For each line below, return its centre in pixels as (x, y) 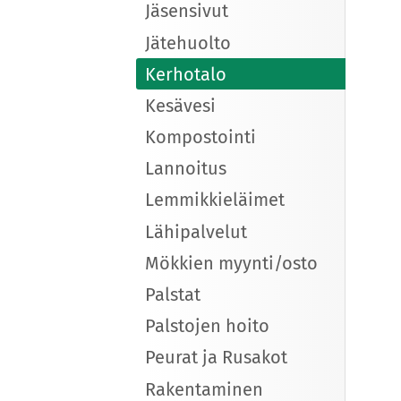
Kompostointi (200, 137)
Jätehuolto (188, 43)
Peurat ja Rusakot (216, 358)
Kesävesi (180, 105)
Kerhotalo (186, 74)
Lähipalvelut (196, 231)
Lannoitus (186, 169)
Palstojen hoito (207, 326)
